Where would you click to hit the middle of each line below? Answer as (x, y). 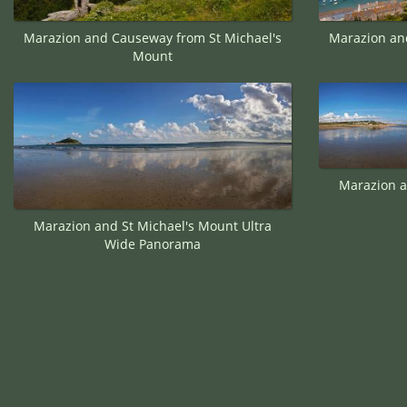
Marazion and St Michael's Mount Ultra (153, 226)
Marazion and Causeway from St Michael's (153, 38)
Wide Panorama (153, 244)
